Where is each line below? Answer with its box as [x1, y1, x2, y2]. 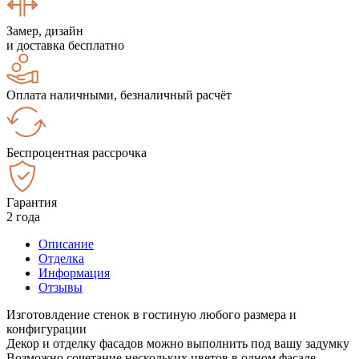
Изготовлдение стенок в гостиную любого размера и [6, 307, 296, 321]
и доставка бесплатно [6, 38, 124, 52]
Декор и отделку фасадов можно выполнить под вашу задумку [6, 336, 349, 350]
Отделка [38, 251, 84, 265]
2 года [6, 209, 40, 224]
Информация [38, 265, 110, 280]
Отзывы [38, 280, 83, 294]
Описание [38, 236, 94, 251]
